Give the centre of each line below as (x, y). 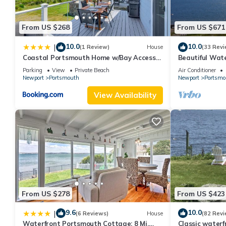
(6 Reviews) (92, 213)
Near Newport (46, 66)
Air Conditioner (197, 70)
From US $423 (201, 193)
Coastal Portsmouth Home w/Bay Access (89, 57)
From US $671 (201, 27)
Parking (33, 70)
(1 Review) (95, 47)
